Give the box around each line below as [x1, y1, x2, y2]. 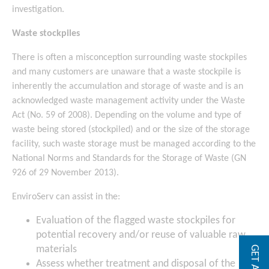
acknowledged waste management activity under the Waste [12, 96, 245, 106]
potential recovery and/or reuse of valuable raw [36, 229, 246, 241]
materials [36, 244, 77, 255]
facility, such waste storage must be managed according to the [12, 139, 256, 149]
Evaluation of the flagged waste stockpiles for [36, 215, 235, 226]
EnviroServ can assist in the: [12, 192, 120, 202]
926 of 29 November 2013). [12, 168, 119, 178]
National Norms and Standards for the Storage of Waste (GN [12, 154, 246, 163]
